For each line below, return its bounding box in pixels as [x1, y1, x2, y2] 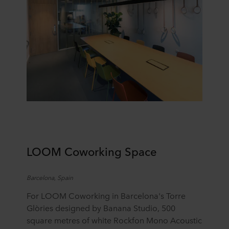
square [27, 214, 52, 225]
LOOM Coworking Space [27, 143, 157, 159]
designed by [53, 201, 103, 213]
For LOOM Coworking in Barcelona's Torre [27, 189, 186, 201]
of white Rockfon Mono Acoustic [80, 214, 202, 225]
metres [54, 214, 80, 225]
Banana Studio [103, 201, 157, 213]
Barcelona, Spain [27, 172, 73, 182]
